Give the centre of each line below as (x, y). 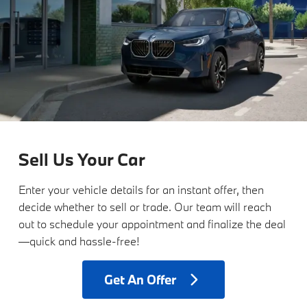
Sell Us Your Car (82, 160)
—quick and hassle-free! (78, 241)
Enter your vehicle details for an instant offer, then (141, 190)
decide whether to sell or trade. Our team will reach (145, 207)
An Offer (151, 280)
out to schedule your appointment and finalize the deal (152, 224)
